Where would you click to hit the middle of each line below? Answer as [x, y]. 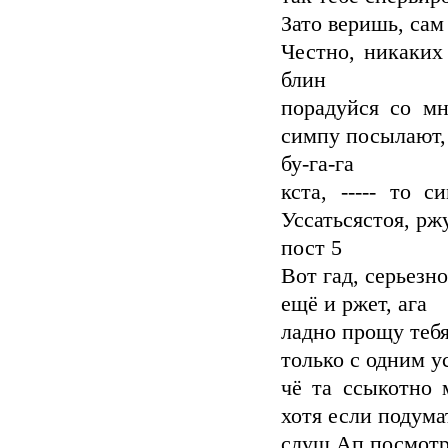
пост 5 [311, 248]
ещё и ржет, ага [354, 304]
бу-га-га [317, 164]
